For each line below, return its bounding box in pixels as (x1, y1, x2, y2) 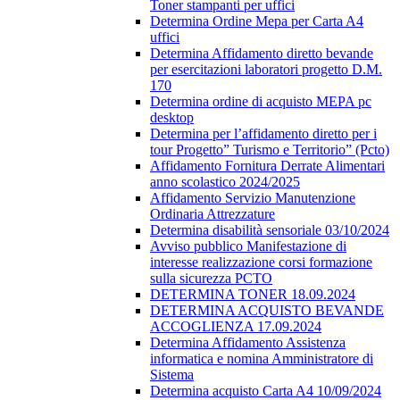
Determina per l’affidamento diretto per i (150, 126, 377, 142)
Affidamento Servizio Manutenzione (150, 190, 355, 206)
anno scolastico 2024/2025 (150, 174, 300, 190)
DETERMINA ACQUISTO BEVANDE (150, 303, 384, 319)
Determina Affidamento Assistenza (150, 335, 346, 351)
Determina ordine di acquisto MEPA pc (150, 94, 371, 110)
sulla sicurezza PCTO (150, 271, 272, 287)
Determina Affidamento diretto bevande (150, 46, 373, 62)
